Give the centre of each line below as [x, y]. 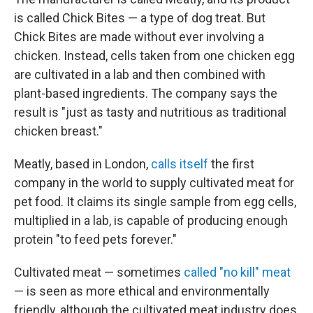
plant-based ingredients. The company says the [146, 93]
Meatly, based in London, [82, 164]
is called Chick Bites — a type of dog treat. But [140, 18]
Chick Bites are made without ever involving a [139, 37]
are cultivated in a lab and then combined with [140, 74]
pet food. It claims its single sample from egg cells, [155, 202]
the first [231, 164]
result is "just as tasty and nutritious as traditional [150, 112]
